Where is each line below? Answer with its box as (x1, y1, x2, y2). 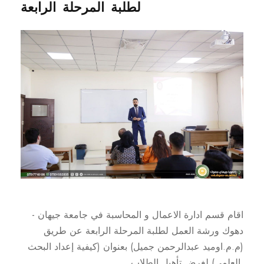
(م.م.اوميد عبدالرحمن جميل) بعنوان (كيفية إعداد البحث (28, 239, 243, 253)
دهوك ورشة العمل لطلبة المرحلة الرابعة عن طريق (44, 223, 243, 237)
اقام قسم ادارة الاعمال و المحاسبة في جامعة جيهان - (32, 207, 243, 222)
